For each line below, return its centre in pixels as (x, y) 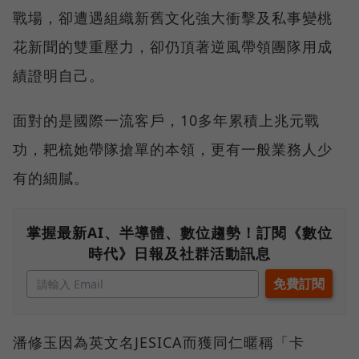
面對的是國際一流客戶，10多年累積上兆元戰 (166, 120)
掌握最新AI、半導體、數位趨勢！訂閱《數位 (179, 232)
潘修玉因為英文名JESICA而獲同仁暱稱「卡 (159, 342)
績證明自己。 (58, 75)
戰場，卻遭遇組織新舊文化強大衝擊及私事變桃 (173, 17)
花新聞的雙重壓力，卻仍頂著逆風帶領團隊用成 (173, 46)
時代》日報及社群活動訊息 (179, 253)
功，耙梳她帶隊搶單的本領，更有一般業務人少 (173, 149)
